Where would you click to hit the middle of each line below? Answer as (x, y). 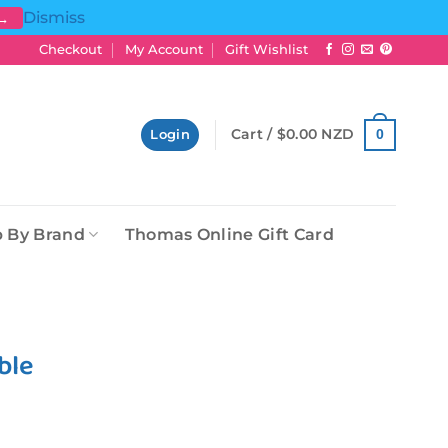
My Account (163, 49)
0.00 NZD (320, 134)
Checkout (71, 49)
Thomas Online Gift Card (229, 234)
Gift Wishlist (267, 49)
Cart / (253, 134)
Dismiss (53, 17)
